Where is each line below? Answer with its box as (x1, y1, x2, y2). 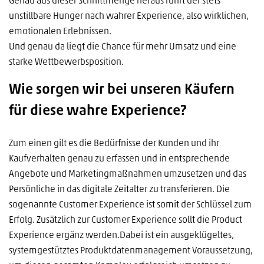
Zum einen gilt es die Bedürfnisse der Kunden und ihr (9, 138, 219, 148)
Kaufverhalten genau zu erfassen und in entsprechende (9, 154, 230, 164)
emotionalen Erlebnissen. (9, 27, 111, 37)
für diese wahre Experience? (9, 104, 186, 118)
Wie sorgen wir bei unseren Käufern (9, 82, 235, 97)
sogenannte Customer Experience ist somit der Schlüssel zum (9, 200, 252, 210)
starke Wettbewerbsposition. (9, 57, 124, 67)
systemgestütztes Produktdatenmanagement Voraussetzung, (9, 246, 253, 256)
